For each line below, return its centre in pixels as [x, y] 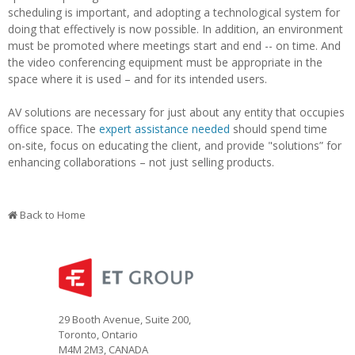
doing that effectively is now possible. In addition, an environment [176, 29]
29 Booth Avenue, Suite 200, [125, 319]
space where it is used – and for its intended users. [137, 78]
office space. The [53, 128]
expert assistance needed [164, 128]
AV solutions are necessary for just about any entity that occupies [176, 112]
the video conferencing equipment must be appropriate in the [165, 62]
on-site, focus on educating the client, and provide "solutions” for [175, 145]
